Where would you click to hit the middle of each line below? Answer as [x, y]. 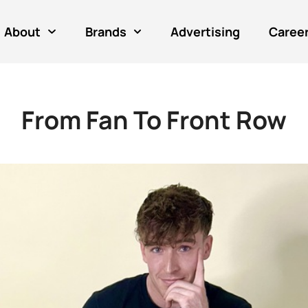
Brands [106, 32]
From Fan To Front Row [154, 120]
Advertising [206, 32]
